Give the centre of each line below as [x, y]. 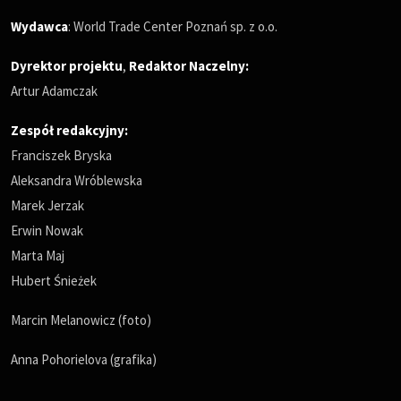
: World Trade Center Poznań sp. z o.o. [173, 27]
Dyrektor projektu [67, 66]
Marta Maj [38, 256]
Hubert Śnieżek [54, 281]
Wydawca [39, 27]
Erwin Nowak [47, 231]
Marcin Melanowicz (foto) [81, 320]
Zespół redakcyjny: [69, 131]
